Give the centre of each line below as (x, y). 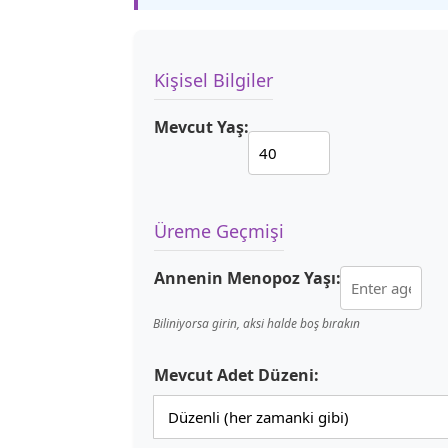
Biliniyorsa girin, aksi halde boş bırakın (256, 323)
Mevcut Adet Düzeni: (236, 375)
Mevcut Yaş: (201, 127)
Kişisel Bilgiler (213, 80)
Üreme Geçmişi (219, 231)
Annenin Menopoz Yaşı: (247, 278)
